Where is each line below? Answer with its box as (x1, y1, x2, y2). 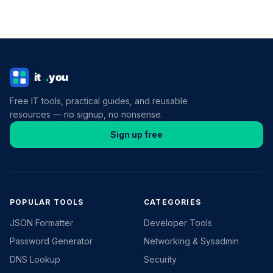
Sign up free (110, 129, 163, 140)
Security (144, 254, 177, 265)
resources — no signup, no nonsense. (10, 109, 163, 120)
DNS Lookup (10, 254, 60, 265)
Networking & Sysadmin (144, 236, 239, 247)
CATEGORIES (144, 197, 201, 207)
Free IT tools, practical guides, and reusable (10, 96, 188, 107)
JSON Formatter (10, 218, 73, 229)
